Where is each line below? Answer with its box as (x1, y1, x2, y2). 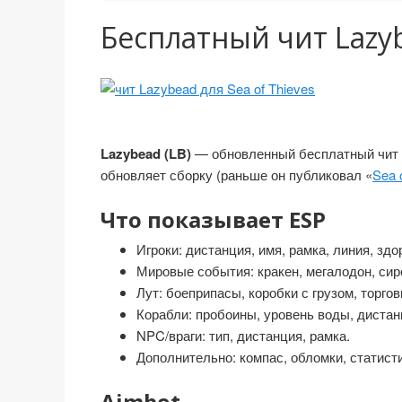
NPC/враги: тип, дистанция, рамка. (136, 326, 350, 345)
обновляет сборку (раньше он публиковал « (100, 165, 372, 184)
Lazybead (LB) (100, 144, 191, 163)
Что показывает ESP (100, 205, 326, 234)
